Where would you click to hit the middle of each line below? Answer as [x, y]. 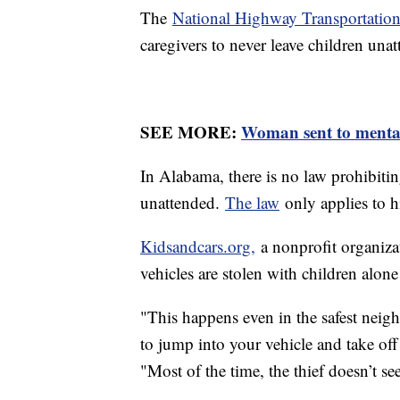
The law [252, 203]
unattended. [183, 203]
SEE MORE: [191, 132]
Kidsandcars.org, [198, 246]
